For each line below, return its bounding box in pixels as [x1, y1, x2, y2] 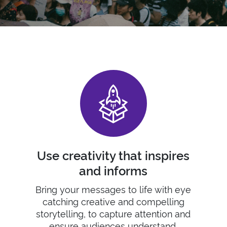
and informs [79, 162, 148, 178]
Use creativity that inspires [37, 146, 190, 163]
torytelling [41, 207, 84, 219]
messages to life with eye [82, 182, 192, 195]
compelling [136, 195, 184, 207]
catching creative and [42, 195, 136, 207]
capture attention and [97, 207, 191, 219]
